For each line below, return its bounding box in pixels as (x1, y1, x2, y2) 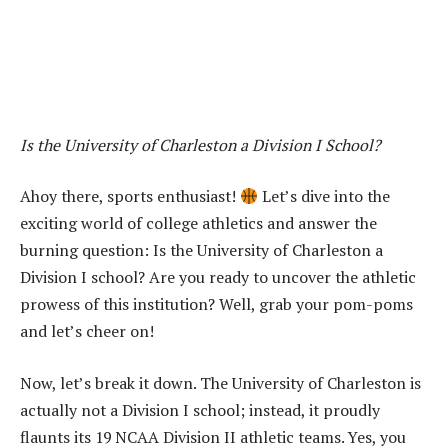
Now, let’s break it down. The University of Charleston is (20, 371, 421, 394)
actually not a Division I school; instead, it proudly (20, 398, 380, 421)
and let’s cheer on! (20, 320, 154, 343)
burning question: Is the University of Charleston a (20, 239, 383, 262)
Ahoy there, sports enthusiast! (20, 185, 240, 208)
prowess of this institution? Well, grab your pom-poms (20, 293, 413, 316)
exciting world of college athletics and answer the (20, 212, 377, 235)
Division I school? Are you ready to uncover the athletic (20, 266, 416, 289)
